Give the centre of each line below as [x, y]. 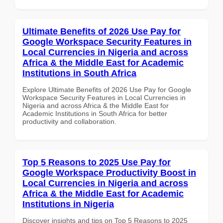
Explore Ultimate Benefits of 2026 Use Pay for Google [107, 89]
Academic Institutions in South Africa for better [95, 113]
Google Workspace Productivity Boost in [109, 172]
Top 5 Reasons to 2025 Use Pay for [97, 162]
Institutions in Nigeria [68, 204]
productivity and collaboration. [69, 121]
